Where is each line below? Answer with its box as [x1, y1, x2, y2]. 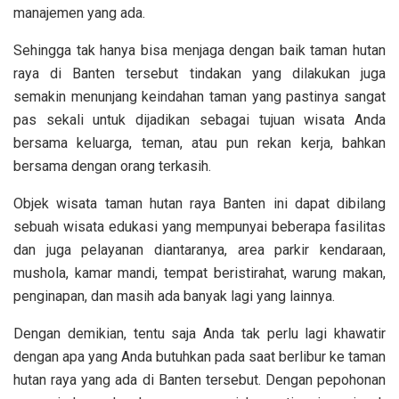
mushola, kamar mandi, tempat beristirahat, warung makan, [13, 265, 386, 282]
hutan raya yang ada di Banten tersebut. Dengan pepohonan [13, 371, 386, 389]
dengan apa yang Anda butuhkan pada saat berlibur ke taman [13, 348, 386, 366]
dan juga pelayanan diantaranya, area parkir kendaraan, [13, 241, 386, 259]
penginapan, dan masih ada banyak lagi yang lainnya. [13, 288, 335, 305]
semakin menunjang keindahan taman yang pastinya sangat [13, 88, 386, 106]
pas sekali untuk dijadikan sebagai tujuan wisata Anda [13, 111, 386, 129]
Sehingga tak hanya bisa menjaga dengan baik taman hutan [13, 42, 386, 60]
